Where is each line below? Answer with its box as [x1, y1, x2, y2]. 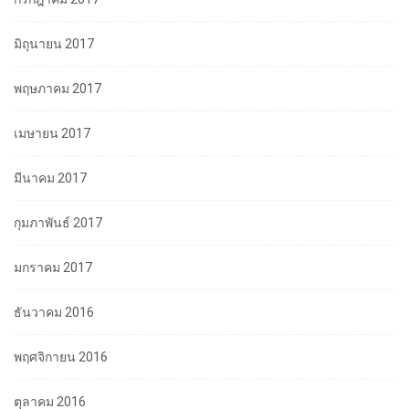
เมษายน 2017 [14, 126, 90, 142]
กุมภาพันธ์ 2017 [14, 215, 102, 231]
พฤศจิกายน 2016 [14, 350, 108, 365]
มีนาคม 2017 [14, 171, 87, 186]
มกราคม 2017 [14, 260, 92, 276]
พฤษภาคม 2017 [14, 81, 101, 97]
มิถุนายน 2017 [14, 37, 94, 52]
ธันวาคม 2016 [14, 305, 94, 320]
